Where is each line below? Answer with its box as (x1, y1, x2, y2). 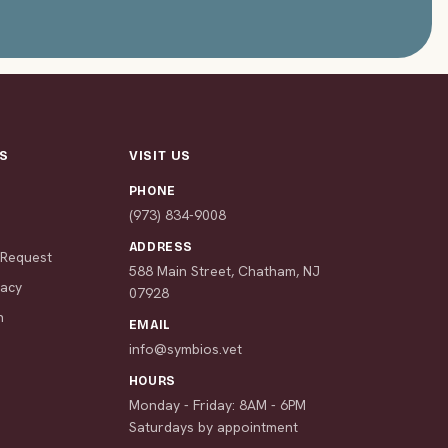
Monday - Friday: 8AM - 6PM (128, 395, 306, 414)
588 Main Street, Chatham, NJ (128, 261, 320, 280)
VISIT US (128, 147, 192, 164)
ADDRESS (128, 239, 194, 254)
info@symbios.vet (128, 339, 242, 358)
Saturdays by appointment (128, 417, 298, 436)
